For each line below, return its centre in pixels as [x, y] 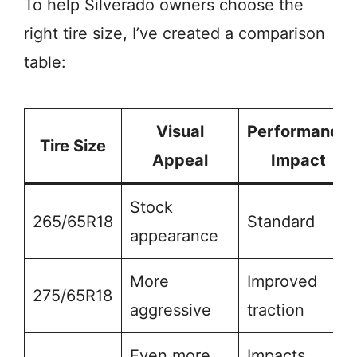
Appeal [180, 161]
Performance [298, 132]
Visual [180, 132]
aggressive [171, 310]
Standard [281, 222]
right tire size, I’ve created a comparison [175, 34]
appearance [174, 236]
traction [276, 310]
